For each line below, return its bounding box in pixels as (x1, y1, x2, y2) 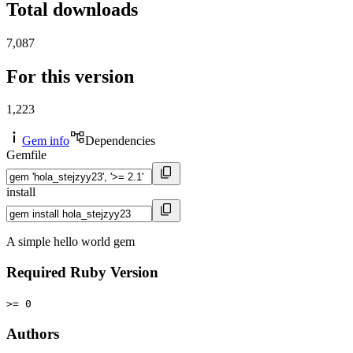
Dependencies (85, 134, 155, 148)
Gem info (22, 134, 69, 148)
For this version (6, 65, 134, 87)
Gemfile (6, 148, 46, 162)
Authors (6, 325, 59, 342)
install (6, 185, 35, 199)
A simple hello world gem (6, 235, 135, 249)
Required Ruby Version (6, 264, 158, 281)
